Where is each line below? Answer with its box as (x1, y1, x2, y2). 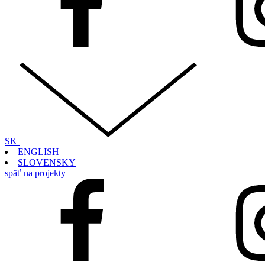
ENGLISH (18, 146, 59, 157)
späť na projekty (5, 167, 66, 178)
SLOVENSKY (18, 157, 76, 167)
